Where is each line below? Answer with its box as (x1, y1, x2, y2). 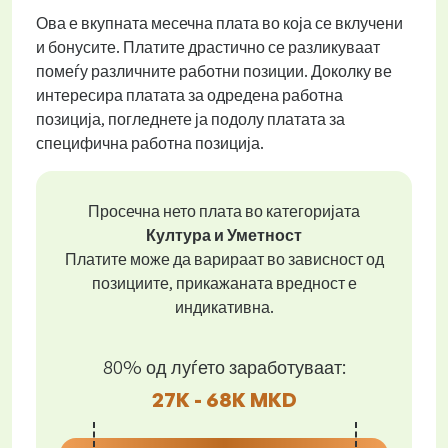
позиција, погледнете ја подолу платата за (36, 109, 345, 129)
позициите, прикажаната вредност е (91, 273, 357, 293)
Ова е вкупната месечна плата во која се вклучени (36, 13, 403, 33)
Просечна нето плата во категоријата (88, 201, 360, 221)
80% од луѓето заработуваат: (102, 355, 346, 378)
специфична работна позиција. (36, 133, 264, 153)
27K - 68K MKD (151, 386, 297, 412)
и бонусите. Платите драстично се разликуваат (36, 37, 380, 57)
